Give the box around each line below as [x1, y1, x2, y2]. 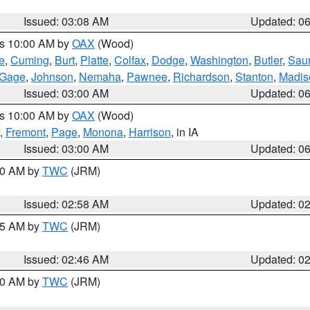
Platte [80, 52, 109, 68]
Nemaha [79, 69, 121, 84]
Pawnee [127, 69, 167, 84]
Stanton [235, 69, 273, 84]
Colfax [114, 52, 146, 68]
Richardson [173, 69, 230, 84]
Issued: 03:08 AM [24, 13, 109, 29]
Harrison [129, 124, 171, 140]
